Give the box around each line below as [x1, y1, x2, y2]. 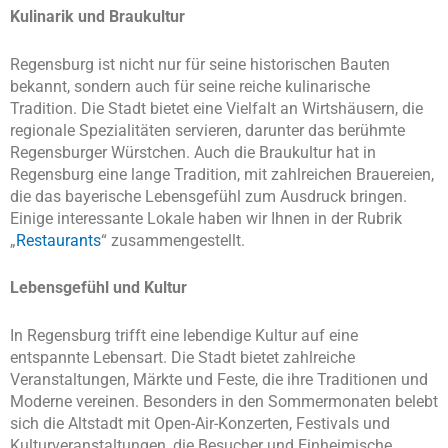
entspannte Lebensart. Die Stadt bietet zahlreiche [10, 347, 355, 367]
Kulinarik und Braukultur [10, 7, 185, 27]
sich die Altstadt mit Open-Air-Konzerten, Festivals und [10, 413, 390, 433]
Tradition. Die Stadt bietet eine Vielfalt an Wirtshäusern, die [10, 98, 423, 118]
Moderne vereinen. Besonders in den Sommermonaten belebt [10, 391, 438, 411]
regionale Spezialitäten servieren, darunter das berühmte [10, 120, 405, 140]
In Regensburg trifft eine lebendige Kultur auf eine [10, 325, 358, 345]
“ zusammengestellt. [101, 230, 245, 250]
